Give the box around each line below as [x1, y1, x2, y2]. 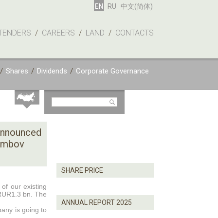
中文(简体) [121, 2, 153, 10]
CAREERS [42, 28, 75, 37]
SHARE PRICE [61, 166, 103, 174]
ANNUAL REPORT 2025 [61, 199, 132, 206]
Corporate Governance [76, 67, 149, 75]
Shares [6, 67, 28, 75]
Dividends [37, 67, 67, 75]
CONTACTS [115, 28, 154, 37]
